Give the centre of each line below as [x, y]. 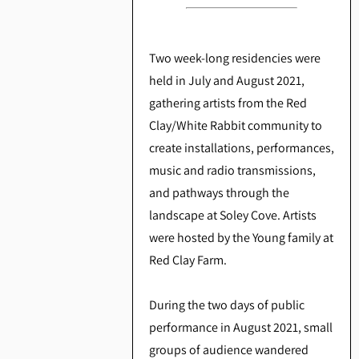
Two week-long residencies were [234, 58]
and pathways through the [219, 193]
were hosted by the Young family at [241, 238]
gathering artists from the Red [228, 103]
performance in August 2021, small [240, 328]
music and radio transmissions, [232, 171]
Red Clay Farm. [188, 260]
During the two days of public [226, 305]
